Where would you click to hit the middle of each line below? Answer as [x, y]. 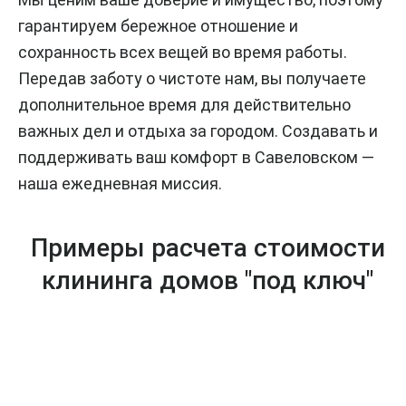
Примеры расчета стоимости [208, 247]
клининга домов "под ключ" [208, 280]
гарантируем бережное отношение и [158, 25]
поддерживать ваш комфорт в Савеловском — [196, 157]
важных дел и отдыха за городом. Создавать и [198, 130]
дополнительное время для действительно [184, 104]
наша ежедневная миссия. [120, 183]
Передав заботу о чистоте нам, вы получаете [192, 78]
